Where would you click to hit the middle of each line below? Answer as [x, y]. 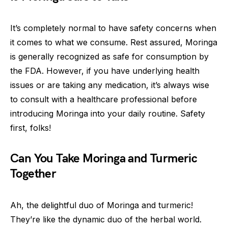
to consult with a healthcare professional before [104, 99]
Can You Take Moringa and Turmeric [104, 159]
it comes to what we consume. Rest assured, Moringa [114, 42]
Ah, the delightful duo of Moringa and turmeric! [102, 205]
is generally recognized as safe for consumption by [109, 57]
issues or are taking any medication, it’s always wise [110, 85]
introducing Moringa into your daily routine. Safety [108, 114]
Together [33, 174]
